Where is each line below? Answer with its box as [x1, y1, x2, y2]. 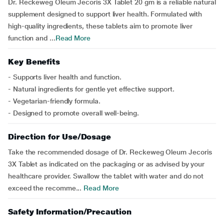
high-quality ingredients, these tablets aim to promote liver [8, 22, 193, 30]
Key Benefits [8, 57, 60, 66]
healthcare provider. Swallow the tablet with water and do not [8, 172, 204, 180]
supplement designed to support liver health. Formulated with [8, 10, 202, 18]
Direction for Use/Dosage [8, 132, 111, 141]
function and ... [8, 34, 55, 42]
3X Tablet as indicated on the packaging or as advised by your [8, 160, 205, 168]
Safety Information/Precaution [8, 207, 131, 216]
